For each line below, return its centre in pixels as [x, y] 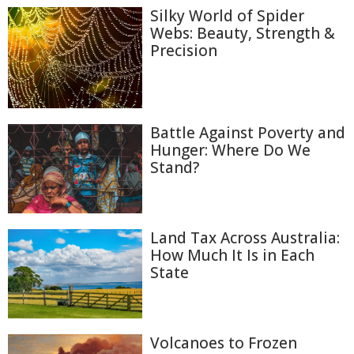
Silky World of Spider [227, 16]
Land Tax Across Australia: [245, 237]
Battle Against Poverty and [248, 132]
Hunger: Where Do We [230, 150]
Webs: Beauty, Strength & [243, 33]
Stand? [175, 167]
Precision [184, 51]
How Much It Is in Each [232, 255]
